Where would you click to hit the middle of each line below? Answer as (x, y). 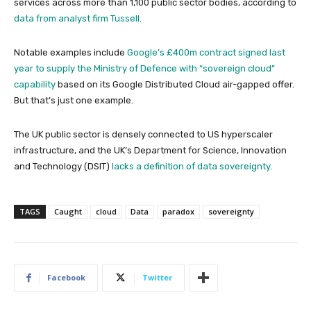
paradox (178, 212)
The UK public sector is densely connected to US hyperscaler (143, 135)
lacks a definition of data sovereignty (191, 167)
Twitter (157, 278)
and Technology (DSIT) (63, 167)
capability (35, 85)
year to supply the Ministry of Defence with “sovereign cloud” (144, 69)
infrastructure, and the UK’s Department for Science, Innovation (150, 151)
